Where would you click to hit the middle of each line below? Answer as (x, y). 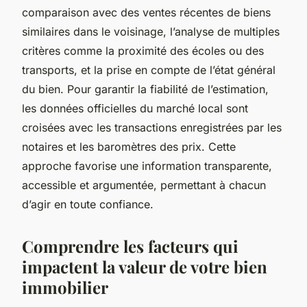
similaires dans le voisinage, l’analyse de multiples (151, 31)
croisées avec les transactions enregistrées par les (152, 127)
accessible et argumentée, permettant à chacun (144, 185)
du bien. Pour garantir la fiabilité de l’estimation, (145, 89)
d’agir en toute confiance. (88, 204)
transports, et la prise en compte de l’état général (149, 70)
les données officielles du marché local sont (135, 108)
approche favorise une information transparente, (147, 165)
